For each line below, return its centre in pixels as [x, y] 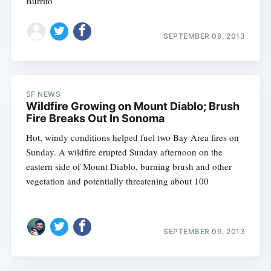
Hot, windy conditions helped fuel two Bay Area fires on [132, 137]
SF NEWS [43, 94]
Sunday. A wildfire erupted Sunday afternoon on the [124, 152]
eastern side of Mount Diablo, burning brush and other [129, 166]
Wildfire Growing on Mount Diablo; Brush [132, 106]
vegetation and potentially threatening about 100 [117, 181]
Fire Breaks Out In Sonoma [95, 118]
